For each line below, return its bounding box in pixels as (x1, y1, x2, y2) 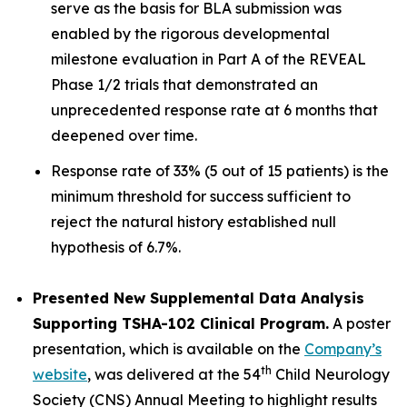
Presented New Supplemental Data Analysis (33, 288, 364, 307)
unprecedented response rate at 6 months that (51, 101, 378, 119)
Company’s (304, 339, 382, 358)
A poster (329, 313, 391, 333)
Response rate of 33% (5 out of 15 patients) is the (51, 161, 389, 180)
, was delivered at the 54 (87, 364, 261, 383)
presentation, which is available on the (33, 339, 304, 358)
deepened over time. (51, 126, 197, 144)
